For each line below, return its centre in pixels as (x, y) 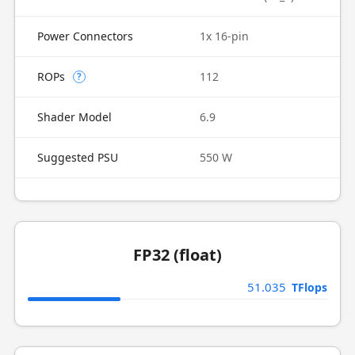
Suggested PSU (77, 157)
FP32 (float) (177, 255)
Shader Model (74, 117)
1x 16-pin (224, 36)
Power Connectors (85, 36)
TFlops (310, 287)
